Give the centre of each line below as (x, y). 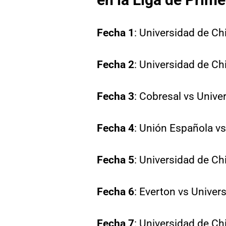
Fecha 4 (116, 128)
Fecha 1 (116, 33)
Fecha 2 (116, 65)
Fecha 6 (116, 192)
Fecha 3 (116, 96)
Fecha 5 (116, 160)
